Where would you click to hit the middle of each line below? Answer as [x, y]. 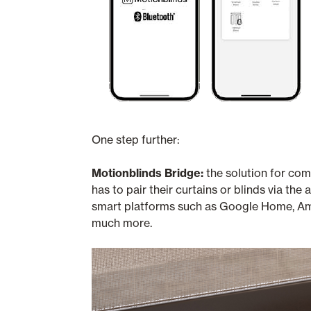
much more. [122, 223]
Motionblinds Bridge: [148, 173]
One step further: [136, 140]
